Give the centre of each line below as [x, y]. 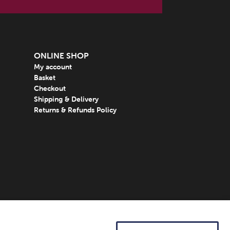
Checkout [50, 89]
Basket [44, 78]
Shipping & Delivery [66, 99]
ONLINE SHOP [61, 56]
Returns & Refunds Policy [75, 110]
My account [53, 67]
